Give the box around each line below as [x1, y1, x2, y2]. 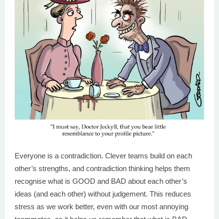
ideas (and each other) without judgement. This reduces [15, 190, 191, 198]
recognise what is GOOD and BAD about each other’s [15, 177, 187, 185]
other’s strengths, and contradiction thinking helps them [15, 164, 190, 173]
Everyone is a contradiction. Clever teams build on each [15, 152, 192, 160]
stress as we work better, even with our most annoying [15, 202, 188, 211]
